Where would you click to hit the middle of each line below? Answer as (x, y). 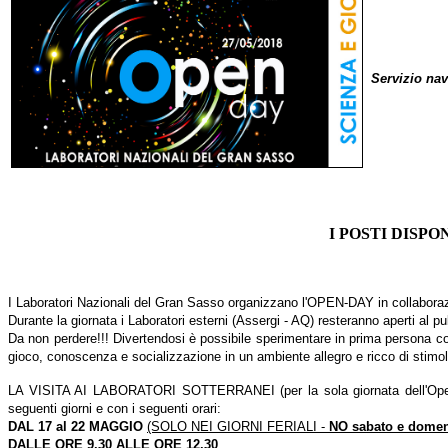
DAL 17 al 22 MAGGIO (77, 427)
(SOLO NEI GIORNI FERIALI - (238, 427)
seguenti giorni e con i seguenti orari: (114, 409)
